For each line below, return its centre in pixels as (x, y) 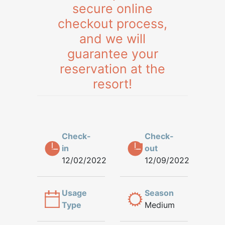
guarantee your (113, 54)
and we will (113, 39)
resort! (113, 84)
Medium (159, 205)
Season (159, 193)
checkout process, (113, 24)
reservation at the (113, 69)
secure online (113, 9)
